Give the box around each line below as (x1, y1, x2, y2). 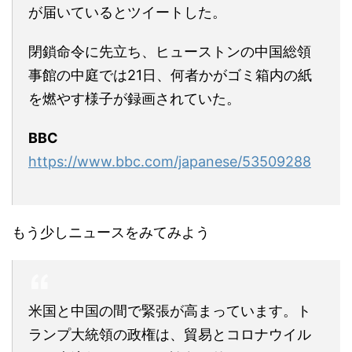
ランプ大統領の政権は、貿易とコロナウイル (28, 325, 311, 343)
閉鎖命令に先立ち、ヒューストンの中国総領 (28, 42, 311, 60)
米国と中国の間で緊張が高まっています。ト (28, 302, 311, 319)
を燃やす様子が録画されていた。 (28, 90, 240, 107)
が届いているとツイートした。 (28, 3, 226, 20)
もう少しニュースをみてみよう (12, 223, 210, 240)
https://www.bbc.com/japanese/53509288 (28, 152, 311, 170)
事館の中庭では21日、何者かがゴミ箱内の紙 (28, 66, 312, 83)
